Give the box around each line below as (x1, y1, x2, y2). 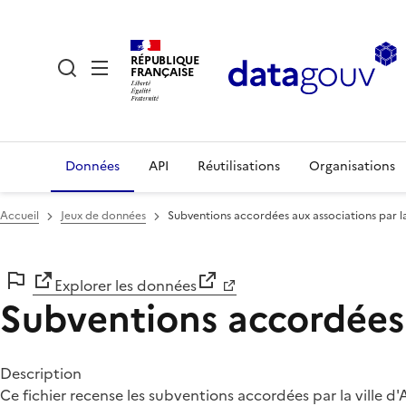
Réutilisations (198, 157, 280, 176)
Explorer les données (54, 275, 197, 296)
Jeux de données (61, 208, 146, 224)
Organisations (309, 157, 395, 176)
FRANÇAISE (130, 63, 194, 81)
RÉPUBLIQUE (130, 51, 199, 69)
